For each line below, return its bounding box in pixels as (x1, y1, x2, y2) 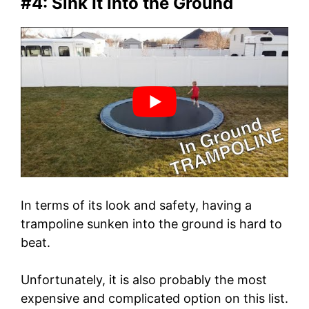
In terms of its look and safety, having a (21, 198, 252, 213)
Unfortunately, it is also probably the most (21, 272, 267, 288)
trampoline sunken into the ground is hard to (21, 217, 282, 232)
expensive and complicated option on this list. (21, 291, 288, 306)
